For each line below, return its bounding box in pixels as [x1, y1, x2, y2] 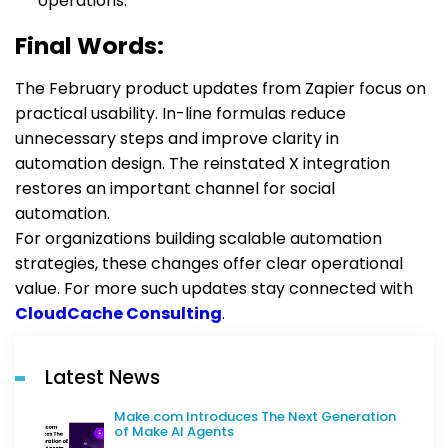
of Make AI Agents [114, 421, 234, 441]
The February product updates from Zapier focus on [15, 76, 426, 100]
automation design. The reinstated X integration [15, 151, 390, 175]
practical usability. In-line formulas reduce [15, 101, 346, 125]
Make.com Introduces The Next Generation [114, 406, 396, 426]
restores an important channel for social [15, 176, 335, 200]
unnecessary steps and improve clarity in [15, 126, 339, 150]
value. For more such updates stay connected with [15, 276, 413, 300]
